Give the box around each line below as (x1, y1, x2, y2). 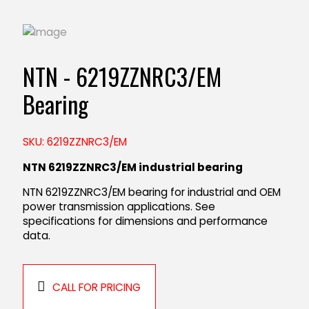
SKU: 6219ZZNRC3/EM (22, 134, 127, 149)
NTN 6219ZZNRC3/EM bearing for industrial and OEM (22, 185, 281, 200)
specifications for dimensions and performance (22, 214, 268, 229)
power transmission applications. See (22, 199, 215, 215)
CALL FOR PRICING (52, 279, 141, 295)
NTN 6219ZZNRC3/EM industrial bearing (22, 160, 243, 175)
